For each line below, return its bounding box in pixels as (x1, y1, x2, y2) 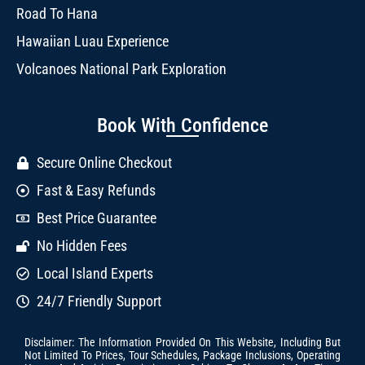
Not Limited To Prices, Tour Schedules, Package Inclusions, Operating (24, 349, 341, 363)
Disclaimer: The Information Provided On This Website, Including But (24, 336, 341, 350)
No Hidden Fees (37, 237, 127, 255)
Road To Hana (16, 5, 98, 23)
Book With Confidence (97, 114, 268, 138)
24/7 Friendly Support (37, 292, 161, 310)
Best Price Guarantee (37, 209, 156, 227)
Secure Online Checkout (37, 154, 172, 172)
